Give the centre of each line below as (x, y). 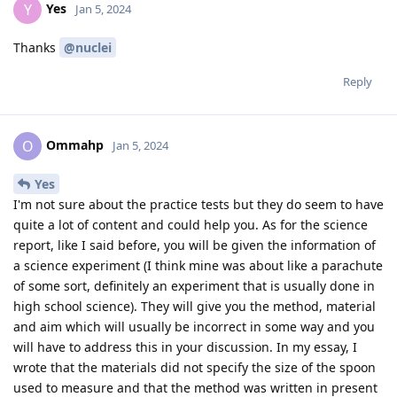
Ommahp (75, 144)
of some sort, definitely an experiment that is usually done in (194, 285)
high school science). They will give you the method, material (195, 306)
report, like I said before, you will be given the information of (195, 245)
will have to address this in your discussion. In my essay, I (185, 346)
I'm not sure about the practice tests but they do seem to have (198, 204)
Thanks (36, 47)
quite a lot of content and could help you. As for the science (191, 224)
